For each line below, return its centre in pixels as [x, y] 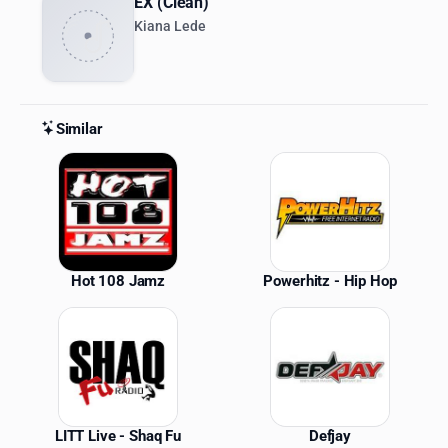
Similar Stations [112, 163]
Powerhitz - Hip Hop [330, 280]
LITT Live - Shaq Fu [118, 435]
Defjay [330, 435]
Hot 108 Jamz [118, 280]
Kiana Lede [170, 27]
